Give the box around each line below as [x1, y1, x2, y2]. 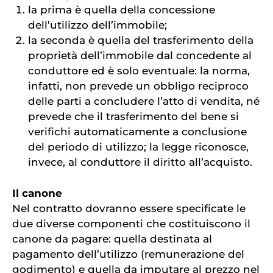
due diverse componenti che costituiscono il [12, 217, 250, 230]
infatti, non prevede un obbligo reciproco [27, 80, 249, 93]
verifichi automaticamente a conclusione [27, 126, 247, 138]
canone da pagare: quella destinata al [12, 232, 212, 245]
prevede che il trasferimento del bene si [27, 110, 239, 123]
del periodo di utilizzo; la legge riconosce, [27, 141, 249, 154]
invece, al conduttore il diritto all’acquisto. [27, 156, 252, 169]
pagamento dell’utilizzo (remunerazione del [12, 247, 244, 260]
